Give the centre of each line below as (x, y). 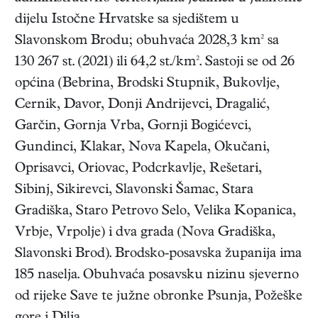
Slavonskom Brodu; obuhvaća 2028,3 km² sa (147, 41)
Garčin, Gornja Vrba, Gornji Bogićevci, (133, 126)
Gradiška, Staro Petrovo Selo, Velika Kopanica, (155, 212)
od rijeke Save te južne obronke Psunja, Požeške (159, 297)
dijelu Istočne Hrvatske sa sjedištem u (127, 20)
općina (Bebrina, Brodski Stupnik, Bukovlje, (147, 84)
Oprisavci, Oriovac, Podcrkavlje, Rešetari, (138, 169)
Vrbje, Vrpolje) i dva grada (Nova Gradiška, (145, 233)
